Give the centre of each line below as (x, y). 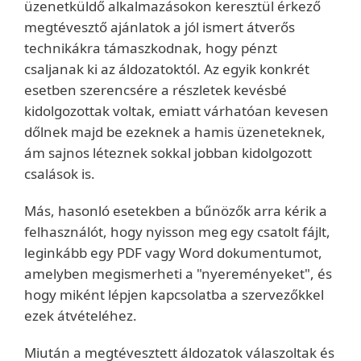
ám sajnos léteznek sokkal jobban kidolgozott (168, 153)
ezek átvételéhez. (81, 315)
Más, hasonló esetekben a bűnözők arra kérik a (176, 211)
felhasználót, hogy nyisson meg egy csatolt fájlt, (177, 232)
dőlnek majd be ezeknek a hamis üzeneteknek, (175, 132)
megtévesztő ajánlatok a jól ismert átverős (160, 27)
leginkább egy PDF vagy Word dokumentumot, (173, 253)
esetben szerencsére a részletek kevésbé (156, 90)
